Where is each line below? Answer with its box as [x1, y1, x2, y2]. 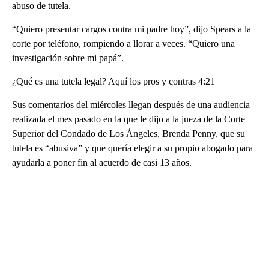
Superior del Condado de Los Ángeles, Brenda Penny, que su [12, 128, 245, 139]
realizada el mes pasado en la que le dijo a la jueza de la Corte [12, 113, 245, 124]
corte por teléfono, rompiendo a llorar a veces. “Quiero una [12, 38, 235, 49]
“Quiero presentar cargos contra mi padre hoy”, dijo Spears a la [12, 23, 251, 34]
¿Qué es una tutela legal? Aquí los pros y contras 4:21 [12, 76, 215, 86]
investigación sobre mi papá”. [12, 52, 124, 63]
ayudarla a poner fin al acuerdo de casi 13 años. [12, 157, 192, 168]
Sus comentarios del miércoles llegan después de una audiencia [12, 99, 250, 110]
